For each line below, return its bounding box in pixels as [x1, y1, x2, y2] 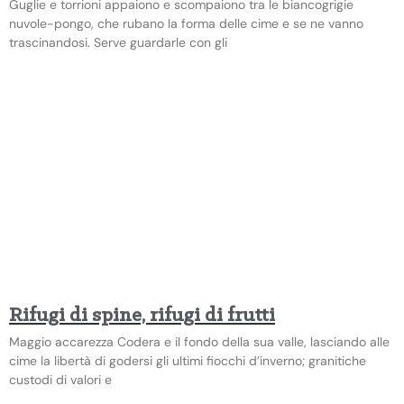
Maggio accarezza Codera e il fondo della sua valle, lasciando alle [9, 333, 390, 350]
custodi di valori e [9, 371, 112, 388]
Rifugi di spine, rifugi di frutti [9, 305, 275, 326]
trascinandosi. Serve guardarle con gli [9, 33, 227, 50]
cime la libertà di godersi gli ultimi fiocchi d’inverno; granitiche [9, 352, 366, 369]
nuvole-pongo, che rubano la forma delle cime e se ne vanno [9, 14, 363, 32]
